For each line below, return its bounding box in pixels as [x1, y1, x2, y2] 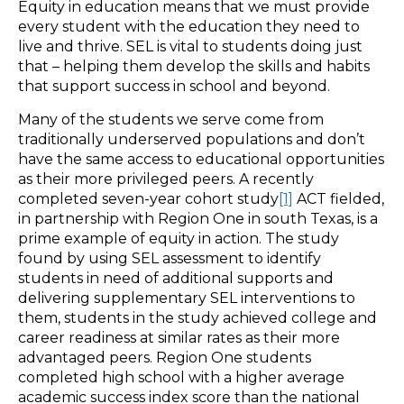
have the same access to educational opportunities [18, 150, 384, 168]
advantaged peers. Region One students [18, 348, 311, 366]
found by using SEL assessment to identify [18, 249, 321, 267]
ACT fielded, [293, 189, 384, 207]
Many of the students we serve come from [18, 110, 324, 128]
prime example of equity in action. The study [18, 229, 339, 247]
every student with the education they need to [18, 17, 360, 35]
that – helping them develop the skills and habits [18, 57, 370, 75]
